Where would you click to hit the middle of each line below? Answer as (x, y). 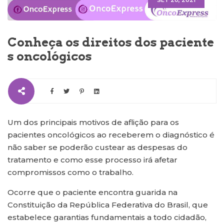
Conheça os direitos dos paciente (111, 42)
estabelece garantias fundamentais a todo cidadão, (107, 217)
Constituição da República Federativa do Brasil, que (108, 205)
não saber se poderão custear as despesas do (97, 147)
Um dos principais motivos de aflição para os (93, 122)
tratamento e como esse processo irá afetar (92, 160)
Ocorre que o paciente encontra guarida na (92, 192)
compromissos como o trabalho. (70, 172)
